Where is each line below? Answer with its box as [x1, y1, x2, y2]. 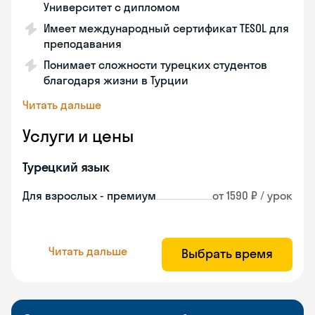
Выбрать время [181, 245, 273, 262]
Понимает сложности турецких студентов [44, 58, 267, 72]
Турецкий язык [22, 159, 110, 175]
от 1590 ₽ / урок [212, 188, 292, 202]
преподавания [44, 37, 122, 51]
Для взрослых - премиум [22, 188, 156, 202]
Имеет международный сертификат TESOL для [44, 21, 289, 35]
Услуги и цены [22, 125, 134, 146]
